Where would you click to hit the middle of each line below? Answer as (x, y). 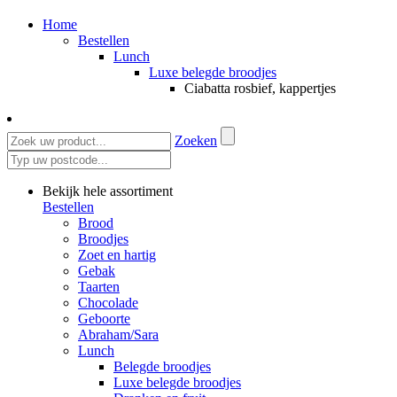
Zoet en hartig (117, 254)
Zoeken (196, 140)
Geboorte (104, 318)
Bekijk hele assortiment (108, 191)
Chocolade (108, 302)
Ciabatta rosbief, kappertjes (260, 88)
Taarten (99, 286)
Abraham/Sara (118, 334)
